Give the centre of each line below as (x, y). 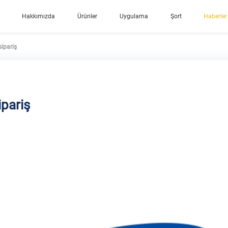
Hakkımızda (39, 16)
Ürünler (87, 16)
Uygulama (134, 16)
